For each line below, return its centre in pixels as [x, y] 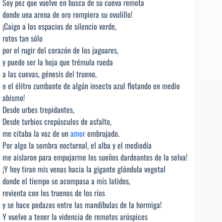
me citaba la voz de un [36, 133]
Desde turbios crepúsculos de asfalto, [57, 121]
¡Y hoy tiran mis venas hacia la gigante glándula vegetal [84, 169]
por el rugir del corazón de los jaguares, [60, 50]
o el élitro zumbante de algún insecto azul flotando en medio [91, 85]
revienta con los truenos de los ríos [54, 193]
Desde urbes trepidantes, [38, 109]
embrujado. [102, 133]
